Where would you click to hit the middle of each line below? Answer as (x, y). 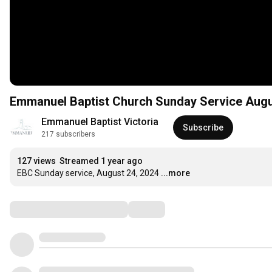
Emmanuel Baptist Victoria (100, 122)
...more (175, 173)
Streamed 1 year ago (101, 161)
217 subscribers (68, 134)
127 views (36, 161)
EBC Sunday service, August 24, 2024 (88, 173)
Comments (39, 209)
